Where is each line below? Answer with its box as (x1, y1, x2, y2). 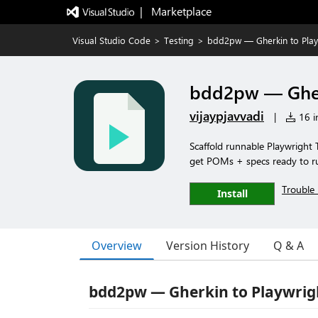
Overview (92, 237, 142, 253)
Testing (164, 34, 194, 46)
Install (216, 187, 248, 200)
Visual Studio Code (72, 34, 150, 46)
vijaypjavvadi (190, 107, 264, 124)
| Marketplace (139, 4, 212, 18)
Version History (166, 238, 249, 253)
